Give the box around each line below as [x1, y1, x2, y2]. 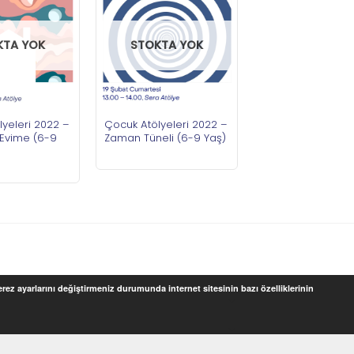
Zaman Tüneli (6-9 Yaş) [104, 130, 226, 145]
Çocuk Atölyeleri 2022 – [104, 116, 228, 132]
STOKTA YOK [130, 37, 203, 54]
